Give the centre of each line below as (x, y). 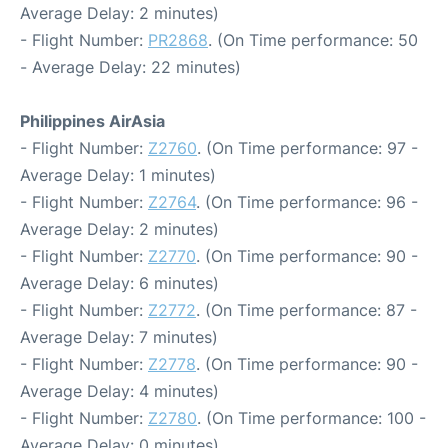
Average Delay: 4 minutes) (119, 391)
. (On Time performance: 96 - (307, 202)
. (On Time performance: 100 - (311, 418)
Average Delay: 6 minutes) (119, 283)
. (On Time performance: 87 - (306, 310)
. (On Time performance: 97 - (307, 148)
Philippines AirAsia (92, 121)
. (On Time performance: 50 (313, 40)
